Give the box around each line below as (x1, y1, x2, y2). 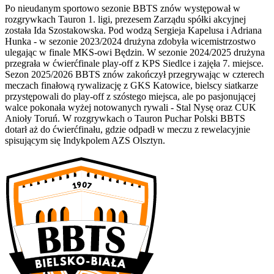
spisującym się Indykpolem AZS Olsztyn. (5, 135, 165, 146)
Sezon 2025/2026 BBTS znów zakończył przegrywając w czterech (5, 68, 264, 80)
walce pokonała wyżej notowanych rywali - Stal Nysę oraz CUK (5, 102, 256, 113)
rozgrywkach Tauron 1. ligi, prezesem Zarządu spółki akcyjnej (5, 13, 246, 24)
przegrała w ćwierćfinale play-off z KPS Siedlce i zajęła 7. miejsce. (5, 57, 264, 68)
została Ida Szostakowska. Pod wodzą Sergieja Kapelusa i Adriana (5, 24, 262, 35)
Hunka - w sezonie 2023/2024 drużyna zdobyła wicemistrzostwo (5, 35, 256, 46)
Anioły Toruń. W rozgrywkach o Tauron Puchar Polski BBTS (5, 113, 245, 124)
